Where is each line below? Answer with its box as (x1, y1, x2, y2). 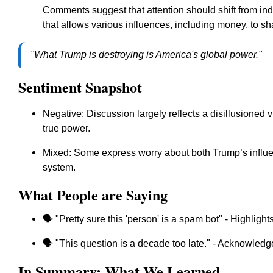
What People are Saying (18, 184, 168, 205)
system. (43, 162, 76, 172)
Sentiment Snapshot (18, 76, 142, 97)
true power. (43, 123, 90, 133)
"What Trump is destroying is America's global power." (30, 49, 262, 60)
